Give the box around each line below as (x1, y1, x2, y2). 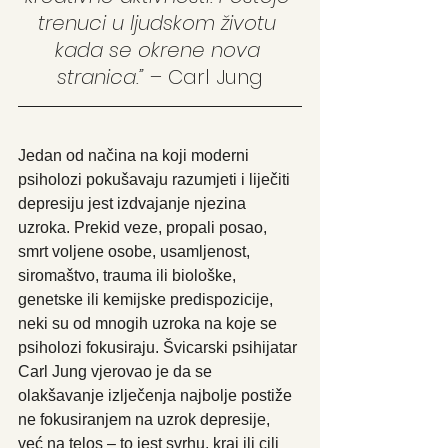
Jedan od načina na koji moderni (18, 147, 253, 165)
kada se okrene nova (54, 36, 266, 65)
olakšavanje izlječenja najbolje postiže (18, 387, 296, 405)
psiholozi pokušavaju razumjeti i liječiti (18, 171, 294, 189)
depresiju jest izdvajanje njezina (18, 195, 250, 213)
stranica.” (57, 63, 150, 92)
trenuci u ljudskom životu (38, 9, 282, 38)
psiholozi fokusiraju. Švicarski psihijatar (18, 339, 301, 357)
